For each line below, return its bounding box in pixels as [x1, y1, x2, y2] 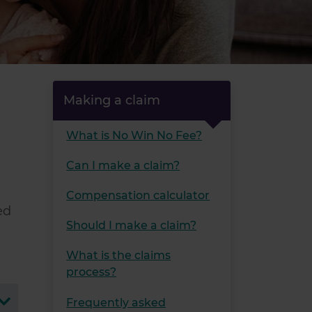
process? [66, 265, 117, 279]
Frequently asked [66, 295, 166, 309]
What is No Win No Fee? [66, 128, 203, 142]
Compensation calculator [66, 188, 210, 202]
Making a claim [63, 93, 160, 108]
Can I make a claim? [66, 158, 180, 172]
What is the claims [66, 249, 171, 263]
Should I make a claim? [66, 219, 197, 233]
